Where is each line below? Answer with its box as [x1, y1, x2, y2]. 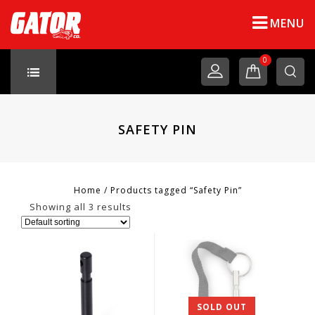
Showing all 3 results [30, 200, 131, 213]
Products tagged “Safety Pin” [110, 184, 242, 196]
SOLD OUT [196, 301, 247, 314]
